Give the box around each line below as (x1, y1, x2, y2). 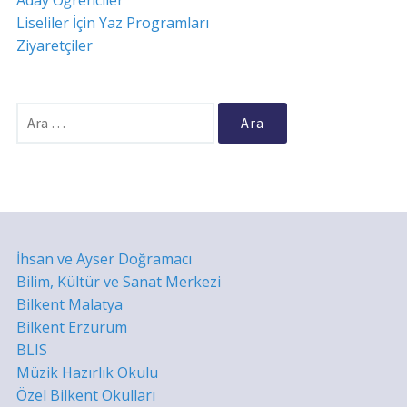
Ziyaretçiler (15, 35, 93, 56)
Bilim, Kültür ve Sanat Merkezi (15, 272, 221, 293)
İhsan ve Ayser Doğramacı (15, 249, 192, 270)
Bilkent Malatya (15, 294, 123, 315)
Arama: (15, 103, 63, 124)
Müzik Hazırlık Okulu (15, 362, 158, 383)
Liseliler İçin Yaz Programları (15, 13, 209, 34)
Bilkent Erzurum (15, 317, 127, 338)
